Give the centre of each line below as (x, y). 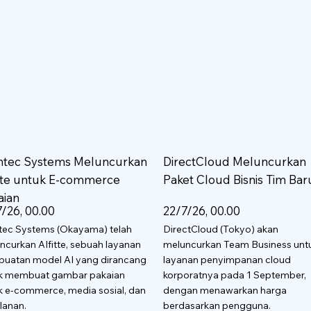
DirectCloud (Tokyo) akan (221, 229)
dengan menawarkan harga (225, 290)
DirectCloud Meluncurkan (235, 161)
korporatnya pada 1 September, (235, 275)
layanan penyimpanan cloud (227, 259)
